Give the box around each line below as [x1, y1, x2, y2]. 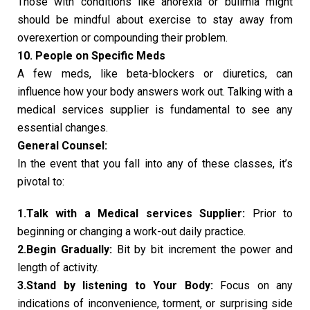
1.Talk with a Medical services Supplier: [17, 206, 246, 220]
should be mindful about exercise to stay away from [17, 12, 293, 26]
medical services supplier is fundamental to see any [17, 102, 293, 116]
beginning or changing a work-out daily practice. [17, 224, 246, 238]
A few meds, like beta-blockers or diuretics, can [17, 66, 293, 80]
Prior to [245, 206, 293, 220]
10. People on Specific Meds [17, 48, 165, 62]
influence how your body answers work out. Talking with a [17, 84, 293, 98]
